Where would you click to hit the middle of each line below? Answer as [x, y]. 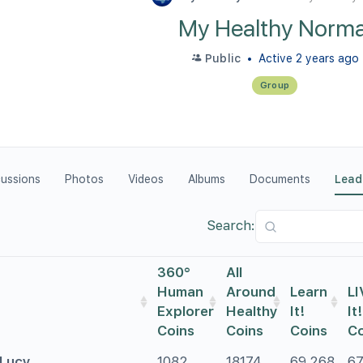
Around [251, 292]
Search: [231, 225]
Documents [280, 179]
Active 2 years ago [307, 58]
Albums [207, 179]
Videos [146, 179]
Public [223, 58]
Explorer [186, 311]
